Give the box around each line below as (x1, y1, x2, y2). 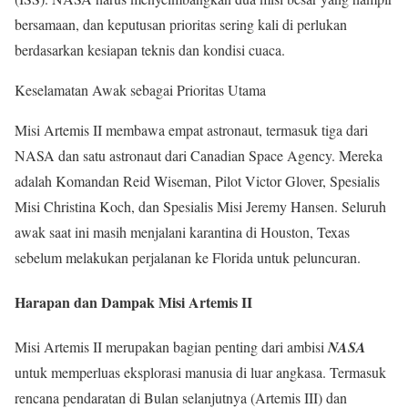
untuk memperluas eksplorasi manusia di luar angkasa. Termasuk (15, 362, 386, 382)
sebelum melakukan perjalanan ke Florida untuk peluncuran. (15, 247, 361, 267)
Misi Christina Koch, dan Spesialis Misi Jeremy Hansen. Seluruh (15, 196, 386, 216)
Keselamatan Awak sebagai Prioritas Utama (15, 79, 266, 99)
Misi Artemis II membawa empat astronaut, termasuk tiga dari (15, 119, 368, 139)
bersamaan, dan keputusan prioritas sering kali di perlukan (15, 14, 347, 34)
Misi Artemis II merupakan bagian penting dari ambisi (15, 337, 328, 357)
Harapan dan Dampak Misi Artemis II (15, 291, 252, 312)
